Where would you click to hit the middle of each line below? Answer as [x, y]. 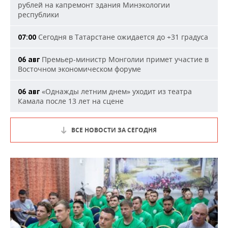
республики [38, 15]
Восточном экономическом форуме [79, 69]
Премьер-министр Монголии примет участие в [124, 60]
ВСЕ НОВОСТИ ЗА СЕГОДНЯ [114, 130]
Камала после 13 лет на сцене [71, 101]
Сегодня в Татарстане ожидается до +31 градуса [122, 37]
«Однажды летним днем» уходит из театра [116, 92]
